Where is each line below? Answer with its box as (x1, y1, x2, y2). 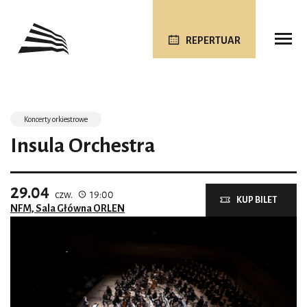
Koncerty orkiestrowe (24, 115, 88, 123)
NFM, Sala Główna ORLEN (10, 203, 125, 214)
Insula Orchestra (10, 134, 156, 156)
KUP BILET (236, 195, 277, 205)
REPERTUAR (185, 35, 241, 46)
